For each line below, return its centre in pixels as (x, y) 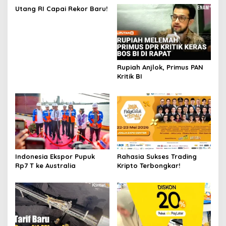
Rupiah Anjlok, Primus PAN (160, 67)
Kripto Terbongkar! (148, 165)
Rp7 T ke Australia (45, 165)
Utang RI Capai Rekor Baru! (61, 9)
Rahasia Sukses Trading (157, 156)
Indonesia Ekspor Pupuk (55, 156)
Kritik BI (129, 76)
